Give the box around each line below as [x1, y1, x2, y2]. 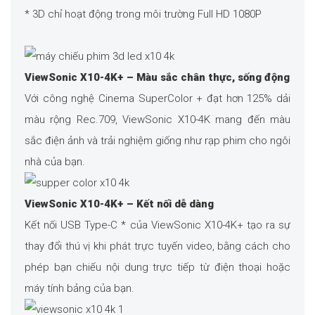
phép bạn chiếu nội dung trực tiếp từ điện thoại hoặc [25, 261, 290, 274]
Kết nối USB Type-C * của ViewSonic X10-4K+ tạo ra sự [25, 219, 290, 232]
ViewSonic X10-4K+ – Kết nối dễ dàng [25, 198, 214, 211]
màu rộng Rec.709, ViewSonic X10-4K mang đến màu [25, 113, 290, 127]
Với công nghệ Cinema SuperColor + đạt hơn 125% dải [25, 92, 290, 105]
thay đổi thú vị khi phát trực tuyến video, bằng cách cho [25, 240, 290, 253]
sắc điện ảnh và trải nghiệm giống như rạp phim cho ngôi [25, 134, 290, 148]
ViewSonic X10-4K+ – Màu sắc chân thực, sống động [25, 71, 290, 84]
